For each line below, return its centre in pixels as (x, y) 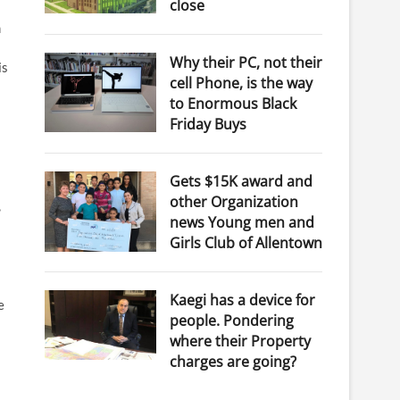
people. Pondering (231, 321)
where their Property (240, 342)
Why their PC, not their (246, 63)
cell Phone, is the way (241, 83)
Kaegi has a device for (242, 300)
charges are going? (233, 362)
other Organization (233, 202)
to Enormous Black (233, 104)
